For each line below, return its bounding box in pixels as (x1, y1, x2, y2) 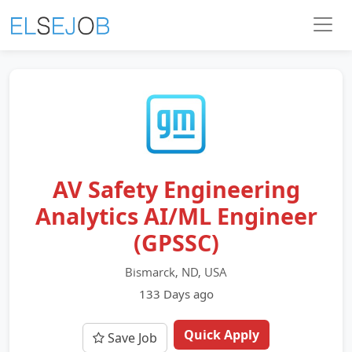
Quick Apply (184, 326, 259, 343)
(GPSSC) (133, 227, 219, 258)
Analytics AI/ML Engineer (35, 200, 317, 231)
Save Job (104, 329, 157, 346)
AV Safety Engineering (52, 174, 300, 204)
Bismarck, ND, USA (125, 264, 227, 280)
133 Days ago (138, 286, 214, 302)
